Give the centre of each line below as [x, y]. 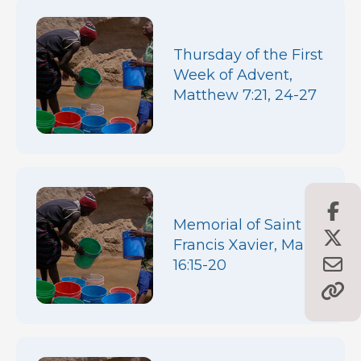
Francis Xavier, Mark [246, 245]
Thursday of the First [248, 54]
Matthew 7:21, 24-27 [245, 95]
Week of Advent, [233, 75]
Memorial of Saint [237, 224]
